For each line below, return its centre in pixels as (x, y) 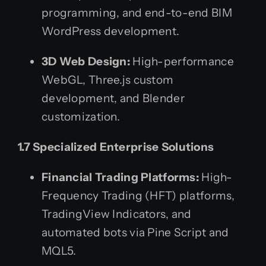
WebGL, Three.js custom (108, 80)
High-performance (182, 61)
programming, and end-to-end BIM (137, 12)
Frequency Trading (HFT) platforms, (138, 195)
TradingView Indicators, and (117, 214)
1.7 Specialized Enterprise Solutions (116, 147)
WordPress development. (111, 31)
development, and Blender (113, 98)
